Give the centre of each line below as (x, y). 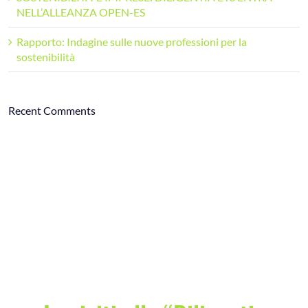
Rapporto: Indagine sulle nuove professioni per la (131, 42)
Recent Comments (52, 111)
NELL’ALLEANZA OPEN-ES (80, 12)
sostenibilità (45, 57)
